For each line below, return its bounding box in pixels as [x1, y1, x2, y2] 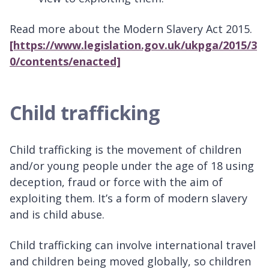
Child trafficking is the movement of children [10, 142, 241, 157]
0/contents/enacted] [10, 54, 121, 69]
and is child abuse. [10, 207, 104, 222]
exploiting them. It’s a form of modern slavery [10, 191, 247, 206]
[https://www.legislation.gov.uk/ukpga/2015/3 [10, 38, 257, 53]
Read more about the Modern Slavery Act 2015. [10, 22, 252, 37]
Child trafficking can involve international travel [10, 238, 256, 253]
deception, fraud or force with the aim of [10, 175, 223, 190]
